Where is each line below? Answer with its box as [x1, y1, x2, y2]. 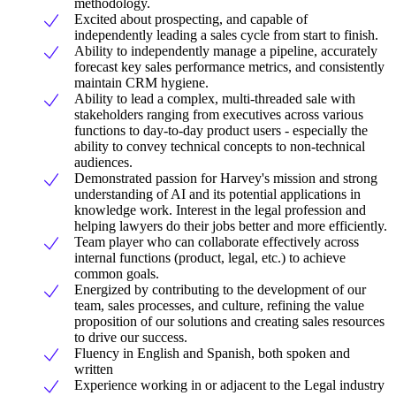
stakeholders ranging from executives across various [74, 106, 363, 122]
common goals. [74, 265, 159, 281]
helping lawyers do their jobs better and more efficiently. [74, 217, 387, 233]
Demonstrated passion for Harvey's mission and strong [74, 170, 377, 186]
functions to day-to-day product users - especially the [74, 122, 368, 138]
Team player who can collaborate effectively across [74, 233, 359, 249]
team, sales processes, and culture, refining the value [74, 297, 364, 313]
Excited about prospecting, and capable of [74, 11, 308, 27]
